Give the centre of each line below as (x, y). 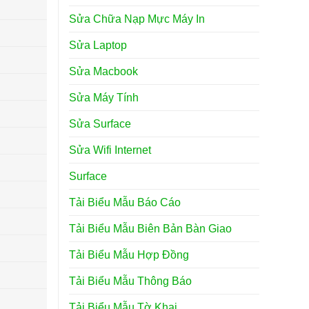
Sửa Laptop (98, 45)
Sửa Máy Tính (103, 97)
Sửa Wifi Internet (110, 150)
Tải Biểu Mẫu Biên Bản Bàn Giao (150, 228)
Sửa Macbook (103, 71)
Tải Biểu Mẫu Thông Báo (130, 281)
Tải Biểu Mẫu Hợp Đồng (129, 255)
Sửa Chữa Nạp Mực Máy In (137, 19)
